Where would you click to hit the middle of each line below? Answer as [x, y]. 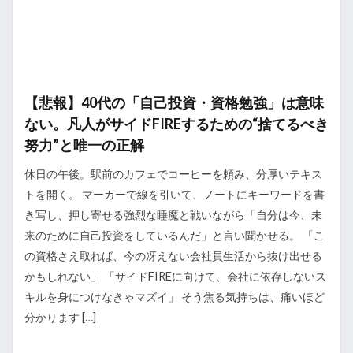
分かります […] [60, 318]
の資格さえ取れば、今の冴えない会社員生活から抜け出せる [173, 256]
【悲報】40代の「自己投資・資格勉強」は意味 [174, 103]
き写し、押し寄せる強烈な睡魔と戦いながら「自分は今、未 [173, 215]
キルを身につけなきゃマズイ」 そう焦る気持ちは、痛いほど [175, 297]
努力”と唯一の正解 [84, 145]
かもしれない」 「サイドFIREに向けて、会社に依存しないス [175, 277]
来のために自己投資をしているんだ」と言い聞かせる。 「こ [175, 236]
